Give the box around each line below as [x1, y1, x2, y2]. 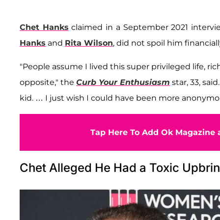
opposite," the [20, 77, 76, 87]
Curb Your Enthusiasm [76, 77, 170, 87]
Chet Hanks [20, 22, 69, 32]
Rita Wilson [65, 38, 113, 48]
